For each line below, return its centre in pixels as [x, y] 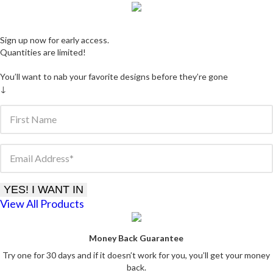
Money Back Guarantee [136, 238]
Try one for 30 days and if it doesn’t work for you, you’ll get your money [136, 255]
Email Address [40, 158]
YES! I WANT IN [44, 190]
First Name [33, 119]
